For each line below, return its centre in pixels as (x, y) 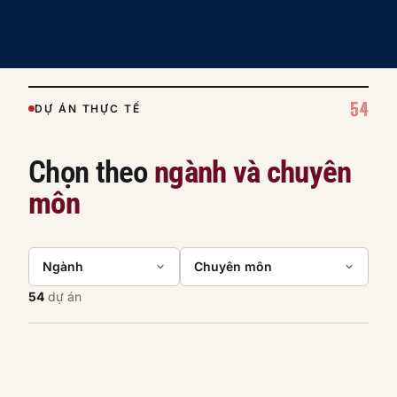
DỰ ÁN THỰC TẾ (88, 108)
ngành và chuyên (253, 171)
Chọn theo (92, 171)
